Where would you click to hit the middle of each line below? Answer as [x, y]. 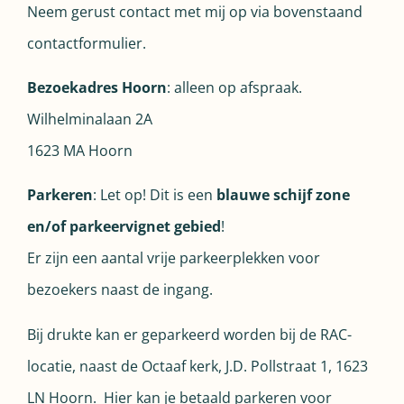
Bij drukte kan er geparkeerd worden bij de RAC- [189, 334]
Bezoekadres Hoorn [97, 87]
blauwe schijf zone [283, 195]
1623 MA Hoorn [80, 150]
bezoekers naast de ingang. [120, 290]
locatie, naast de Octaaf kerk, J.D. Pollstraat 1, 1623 [197, 366]
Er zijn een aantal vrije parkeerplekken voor [174, 258]
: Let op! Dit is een [155, 195]
